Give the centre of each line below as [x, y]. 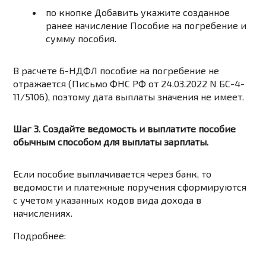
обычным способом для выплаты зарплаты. [111, 142]
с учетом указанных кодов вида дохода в [107, 200]
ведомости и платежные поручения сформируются [130, 187]
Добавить [117, 12]
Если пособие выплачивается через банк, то [113, 174]
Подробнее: [40, 236]
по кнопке [70, 12]
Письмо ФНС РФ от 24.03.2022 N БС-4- [159, 84]
